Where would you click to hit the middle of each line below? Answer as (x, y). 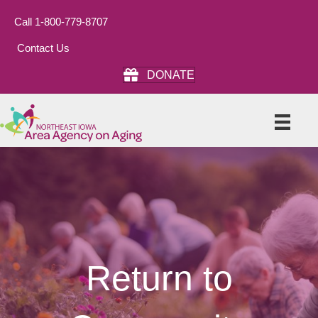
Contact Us (43, 48)
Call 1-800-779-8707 (61, 22)
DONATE (171, 75)
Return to (159, 279)
